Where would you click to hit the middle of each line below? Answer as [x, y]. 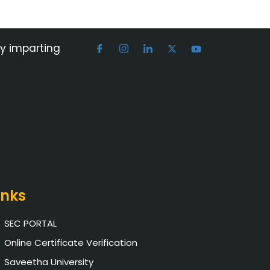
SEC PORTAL [31, 223]
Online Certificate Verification [71, 242]
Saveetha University [49, 262]
